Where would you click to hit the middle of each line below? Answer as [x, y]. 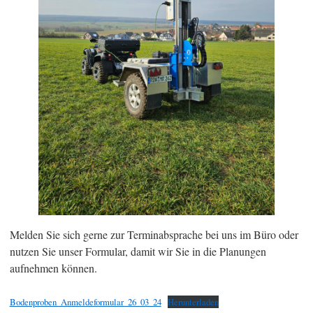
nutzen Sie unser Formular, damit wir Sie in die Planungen [138, 252]
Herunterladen [194, 302]
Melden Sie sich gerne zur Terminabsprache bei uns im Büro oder [154, 235]
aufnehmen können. [53, 268]
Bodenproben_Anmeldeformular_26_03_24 [85, 302]
